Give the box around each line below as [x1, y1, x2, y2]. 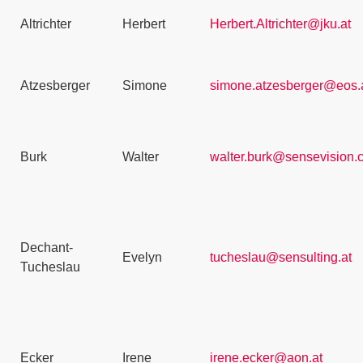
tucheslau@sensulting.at [210, 250, 352, 264]
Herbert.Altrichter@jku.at [210, 17, 351, 31]
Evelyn [122, 250, 162, 264]
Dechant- [20, 241, 73, 254]
